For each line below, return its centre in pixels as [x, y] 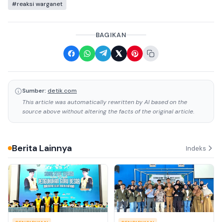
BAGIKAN [111, 35]
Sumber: [34, 91]
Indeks [196, 148]
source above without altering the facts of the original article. [108, 112]
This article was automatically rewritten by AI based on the [105, 102]
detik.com [62, 91]
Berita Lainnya [42, 148]
